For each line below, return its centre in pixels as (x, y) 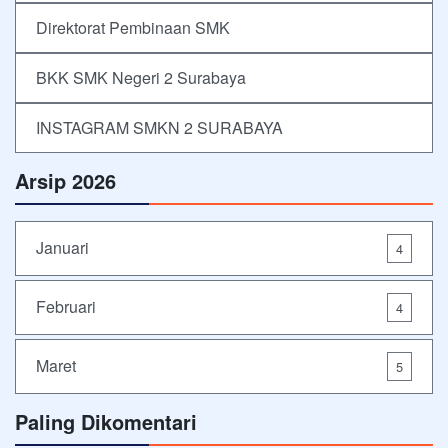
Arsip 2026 (65, 180)
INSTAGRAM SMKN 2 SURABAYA (159, 127)
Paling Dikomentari (106, 421)
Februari (66, 307)
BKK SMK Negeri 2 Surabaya (141, 77)
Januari (62, 248)
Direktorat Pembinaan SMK (133, 27)
